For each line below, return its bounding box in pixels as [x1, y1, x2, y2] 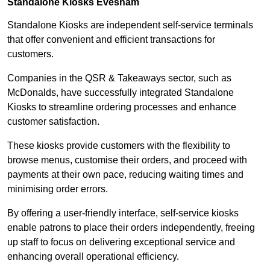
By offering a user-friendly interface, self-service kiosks [7, 208, 239, 219]
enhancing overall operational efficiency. [7, 251, 179, 262]
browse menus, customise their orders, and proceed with [7, 155, 247, 166]
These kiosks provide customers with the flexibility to [7, 140, 230, 151]
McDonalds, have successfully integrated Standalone [7, 87, 234, 98]
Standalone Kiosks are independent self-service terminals [7, 20, 253, 31]
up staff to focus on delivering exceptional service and [7, 237, 235, 248]
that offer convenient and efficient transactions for [7, 34, 215, 45]
